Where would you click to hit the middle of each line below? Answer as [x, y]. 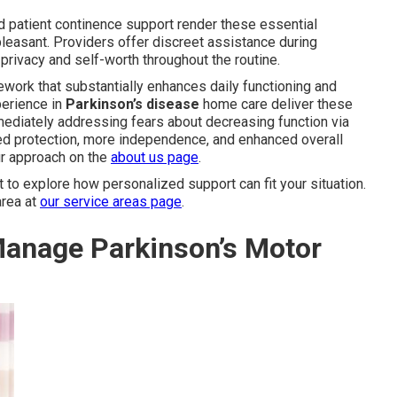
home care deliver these [276, 104]
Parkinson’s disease [132, 104]
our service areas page [111, 201]
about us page [155, 157]
